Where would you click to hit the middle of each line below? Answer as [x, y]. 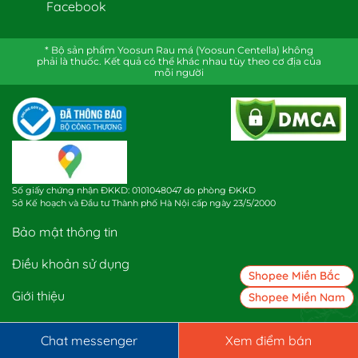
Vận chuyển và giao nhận [87, 328]
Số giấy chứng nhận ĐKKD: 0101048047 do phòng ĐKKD [134, 191]
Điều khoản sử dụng [71, 264]
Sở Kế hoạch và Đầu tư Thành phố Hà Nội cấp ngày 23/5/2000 [144, 203]
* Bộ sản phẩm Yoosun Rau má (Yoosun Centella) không [179, 50]
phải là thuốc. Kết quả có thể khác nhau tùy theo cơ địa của [179, 62]
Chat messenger [89, 340]
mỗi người [179, 73]
